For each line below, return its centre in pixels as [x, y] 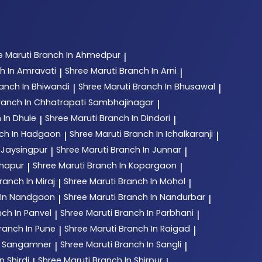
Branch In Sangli [148, 245]
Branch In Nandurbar [162, 197]
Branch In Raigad [154, 229]
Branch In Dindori [135, 118]
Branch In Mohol [152, 182]
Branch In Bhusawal [174, 87]
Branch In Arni [148, 71]
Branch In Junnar [146, 150]
